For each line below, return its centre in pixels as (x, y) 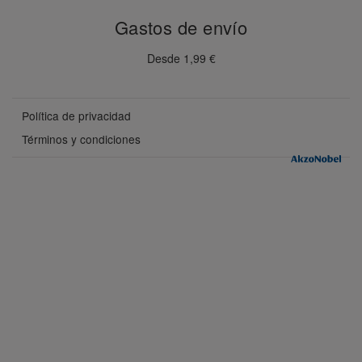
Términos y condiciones (81, 139)
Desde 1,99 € (181, 58)
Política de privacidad (76, 115)
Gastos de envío (181, 27)
